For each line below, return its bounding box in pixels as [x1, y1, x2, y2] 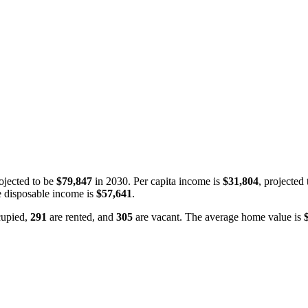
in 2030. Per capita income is [92, 175, 223, 187]
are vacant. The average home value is [133, 210, 304, 223]
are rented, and [47, 210, 116, 223]
